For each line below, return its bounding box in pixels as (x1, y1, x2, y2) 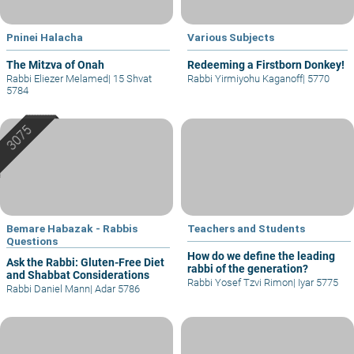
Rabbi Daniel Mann (6, 282, 90, 295)
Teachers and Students (187, 221, 305, 235)
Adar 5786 (92, 282, 140, 295)
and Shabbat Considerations (6, 268, 149, 281)
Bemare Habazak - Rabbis (6, 221, 137, 235)
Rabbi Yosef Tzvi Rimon (215, 276, 293, 288)
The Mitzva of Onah (6, 58, 104, 71)
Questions (6, 234, 58, 247)
